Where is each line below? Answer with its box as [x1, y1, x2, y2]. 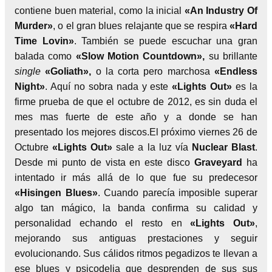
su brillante [208, 50, 258, 61]
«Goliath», [45, 66, 96, 76]
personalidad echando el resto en [15, 217, 191, 228]
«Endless [214, 66, 258, 76]
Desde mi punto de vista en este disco [15, 157, 195, 168]
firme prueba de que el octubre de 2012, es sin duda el [15, 96, 257, 107]
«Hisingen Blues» [15, 187, 98, 198]
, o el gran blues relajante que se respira [53, 20, 229, 31]
